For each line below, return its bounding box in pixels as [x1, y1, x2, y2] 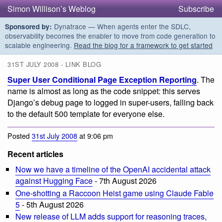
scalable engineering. [5, 40, 74, 50]
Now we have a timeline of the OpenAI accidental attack [15, 163, 211, 175]
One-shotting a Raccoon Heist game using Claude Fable [15, 187, 214, 199]
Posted [7, 130, 32, 141]
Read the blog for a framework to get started [74, 40, 213, 50]
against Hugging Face [15, 174, 93, 186]
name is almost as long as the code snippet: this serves [7, 85, 200, 97]
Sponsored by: [5, 22, 52, 31]
